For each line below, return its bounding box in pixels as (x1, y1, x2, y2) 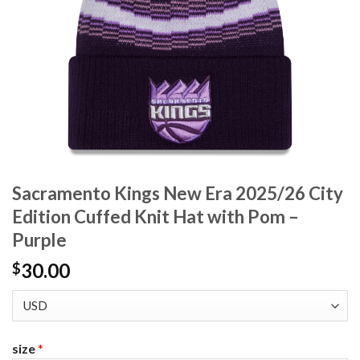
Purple (12, 229, 67, 252)
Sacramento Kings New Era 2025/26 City (12, 182, 343, 205)
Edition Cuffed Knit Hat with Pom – (12, 206, 299, 228)
